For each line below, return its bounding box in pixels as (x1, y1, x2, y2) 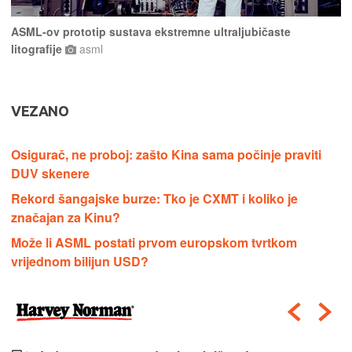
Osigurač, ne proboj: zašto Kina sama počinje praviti (11, 145, 321, 164)
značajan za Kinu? (11, 208, 120, 227)
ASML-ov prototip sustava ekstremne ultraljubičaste (11, 24, 291, 40)
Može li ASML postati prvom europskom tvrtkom (11, 233, 297, 252)
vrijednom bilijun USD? (11, 252, 148, 271)
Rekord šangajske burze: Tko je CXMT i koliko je (11, 189, 298, 208)
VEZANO (11, 103, 69, 119)
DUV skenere (11, 164, 90, 183)
